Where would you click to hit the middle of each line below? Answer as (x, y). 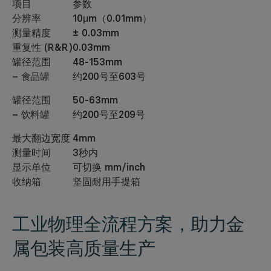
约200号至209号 (109, 114)
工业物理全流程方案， (101, 224)
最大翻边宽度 (41, 138)
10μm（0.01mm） (112, 18)
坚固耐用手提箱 (106, 181)
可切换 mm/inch (109, 167)
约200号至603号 (109, 76)
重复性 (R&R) (42, 47)
